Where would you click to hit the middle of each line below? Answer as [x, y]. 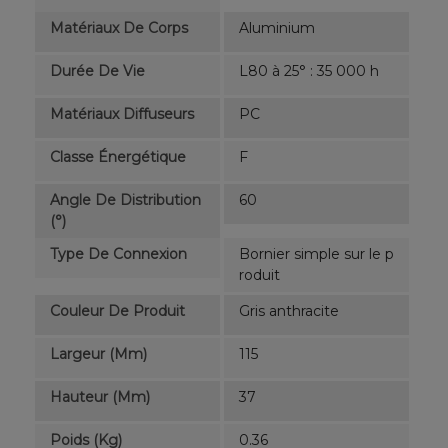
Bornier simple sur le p [316, 253]
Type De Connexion [118, 253]
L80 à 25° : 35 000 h [309, 70]
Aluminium [277, 27]
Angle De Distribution [125, 199]
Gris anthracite [289, 310]
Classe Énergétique [118, 156]
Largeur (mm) [98, 353]
